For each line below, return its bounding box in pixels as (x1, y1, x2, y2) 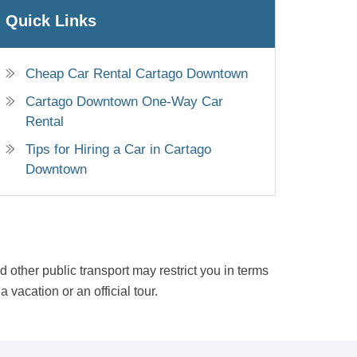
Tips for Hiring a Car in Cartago (25, 141, 211, 157)
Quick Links (6, 11, 96, 29)
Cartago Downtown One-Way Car (25, 93, 223, 109)
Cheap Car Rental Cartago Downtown (25, 65, 248, 81)
